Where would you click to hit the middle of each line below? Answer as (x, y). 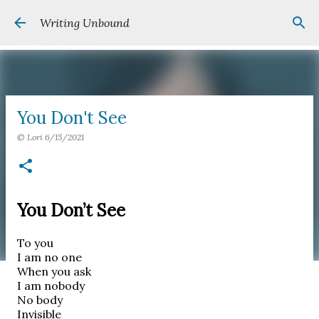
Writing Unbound (85, 23)
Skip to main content (159, 18)
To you (35, 243)
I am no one (49, 257)
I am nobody (51, 286)
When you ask (54, 271)
